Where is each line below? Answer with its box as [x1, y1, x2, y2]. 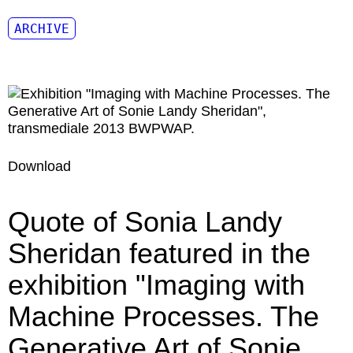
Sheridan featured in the [8, 237, 310, 269]
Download [8, 158, 71, 174]
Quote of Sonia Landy [8, 206, 282, 238]
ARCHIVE [14, 21, 69, 36]
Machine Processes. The [8, 300, 319, 333]
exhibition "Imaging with [8, 269, 305, 301]
